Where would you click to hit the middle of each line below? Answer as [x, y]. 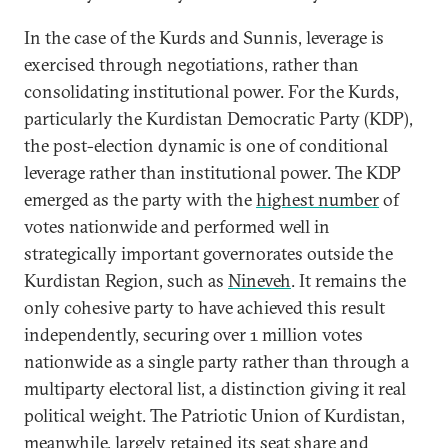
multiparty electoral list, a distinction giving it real [215, 388]
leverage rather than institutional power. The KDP [212, 172]
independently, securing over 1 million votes [193, 334]
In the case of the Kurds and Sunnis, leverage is [204, 37]
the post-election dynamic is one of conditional [206, 145]
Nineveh [259, 280]
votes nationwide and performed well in [177, 226]
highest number [317, 199]
